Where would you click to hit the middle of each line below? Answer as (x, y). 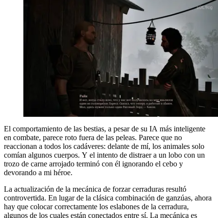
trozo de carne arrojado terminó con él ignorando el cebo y (93, 163)
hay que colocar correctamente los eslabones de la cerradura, (96, 206)
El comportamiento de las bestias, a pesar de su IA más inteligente (105, 128)
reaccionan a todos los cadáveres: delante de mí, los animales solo (104, 146)
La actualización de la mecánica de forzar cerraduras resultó (95, 189)
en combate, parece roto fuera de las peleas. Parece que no (93, 137)
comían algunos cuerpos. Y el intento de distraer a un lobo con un (104, 155)
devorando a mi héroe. (38, 172)
